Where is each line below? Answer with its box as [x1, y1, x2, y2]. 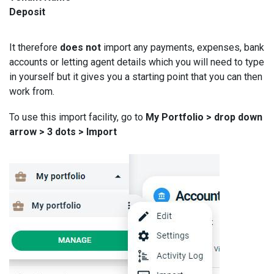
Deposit [9, 6, 45, 18]
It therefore [9, 42, 60, 53]
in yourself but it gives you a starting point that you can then [9, 71, 262, 83]
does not [60, 42, 101, 53]
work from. [9, 86, 54, 97]
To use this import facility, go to [9, 111, 146, 123]
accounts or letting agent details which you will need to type [9, 56, 264, 68]
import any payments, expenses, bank [101, 42, 264, 53]
